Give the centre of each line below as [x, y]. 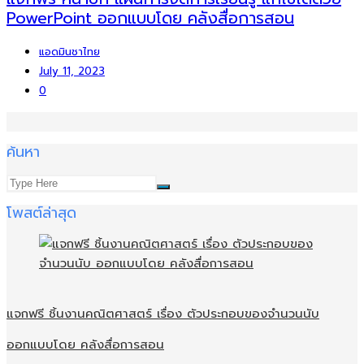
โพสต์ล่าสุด [41, 212]
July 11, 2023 [72, 71]
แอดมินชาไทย [69, 52]
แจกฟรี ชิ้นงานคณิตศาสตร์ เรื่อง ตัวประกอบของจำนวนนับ [163, 314]
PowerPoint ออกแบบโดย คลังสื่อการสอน [150, 18]
